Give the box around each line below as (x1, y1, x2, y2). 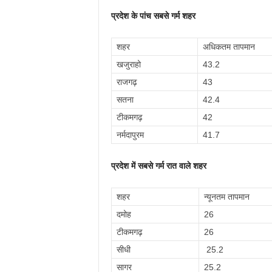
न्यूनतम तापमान (203, 192, 250, 202)
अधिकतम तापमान (202, 42, 255, 52)
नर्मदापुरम (116, 130, 144, 140)
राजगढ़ (116, 77, 137, 87)
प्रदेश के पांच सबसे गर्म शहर (110, 11, 195, 21)
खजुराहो (116, 59, 141, 69)
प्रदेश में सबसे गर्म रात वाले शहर (110, 161, 206, 171)
